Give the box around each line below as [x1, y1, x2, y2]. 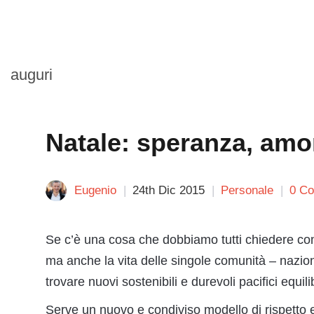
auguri [11, 66, 53, 83]
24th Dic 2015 [132, 184, 205, 197]
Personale [221, 184, 273, 197]
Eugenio [74, 184, 116, 197]
